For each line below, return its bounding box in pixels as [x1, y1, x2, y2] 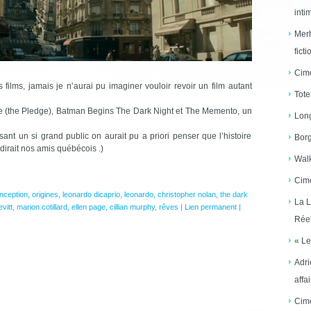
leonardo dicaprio [62, 190, 120, 199]
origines [31, 190, 58, 199]
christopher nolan [157, 190, 216, 199]
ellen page [71, 202, 106, 211]
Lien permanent [184, 202, 237, 211]
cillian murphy [109, 202, 155, 211]
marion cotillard [16, 202, 67, 211]
